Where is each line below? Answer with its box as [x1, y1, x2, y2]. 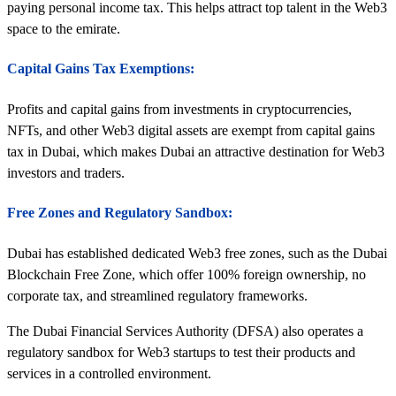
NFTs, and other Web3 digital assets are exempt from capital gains [7, 122, 375, 138]
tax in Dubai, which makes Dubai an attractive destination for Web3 [7, 143, 385, 159]
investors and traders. [7, 164, 125, 180]
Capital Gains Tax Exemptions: [7, 61, 194, 77]
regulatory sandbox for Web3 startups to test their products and [7, 344, 355, 360]
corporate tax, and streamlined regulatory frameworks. [7, 287, 308, 303]
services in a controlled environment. [7, 365, 211, 381]
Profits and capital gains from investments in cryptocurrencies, [7, 101, 352, 117]
